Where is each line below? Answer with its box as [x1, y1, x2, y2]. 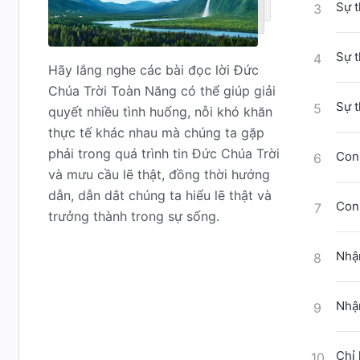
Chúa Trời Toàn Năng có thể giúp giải [48, 83, 276, 99]
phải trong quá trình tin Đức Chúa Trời [48, 145, 280, 162]
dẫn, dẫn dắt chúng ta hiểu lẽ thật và [48, 187, 272, 203]
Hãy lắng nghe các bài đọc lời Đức [48, 62, 259, 78]
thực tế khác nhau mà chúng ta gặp [48, 125, 264, 141]
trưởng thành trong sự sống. [48, 208, 219, 224]
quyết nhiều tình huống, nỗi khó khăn [48, 104, 272, 120]
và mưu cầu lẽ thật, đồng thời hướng [48, 166, 270, 182]
